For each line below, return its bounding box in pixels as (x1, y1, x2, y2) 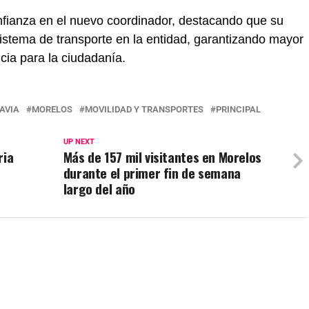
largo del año (63, 179, 135, 199)
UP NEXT (63, 137, 94, 146)
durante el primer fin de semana (63, 163, 241, 183)
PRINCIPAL (216, 104, 261, 114)
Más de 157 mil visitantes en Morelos (63, 147, 261, 167)
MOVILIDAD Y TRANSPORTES (85, 104, 203, 114)
